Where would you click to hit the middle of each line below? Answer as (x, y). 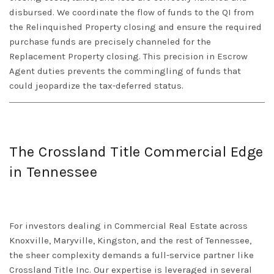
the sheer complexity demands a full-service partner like (131, 255)
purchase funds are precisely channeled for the (110, 42)
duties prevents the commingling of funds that (138, 71)
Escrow (232, 57)
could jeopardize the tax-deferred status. (96, 86)
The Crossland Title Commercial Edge (136, 152)
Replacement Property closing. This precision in (113, 57)
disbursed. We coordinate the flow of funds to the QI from (131, 13)
